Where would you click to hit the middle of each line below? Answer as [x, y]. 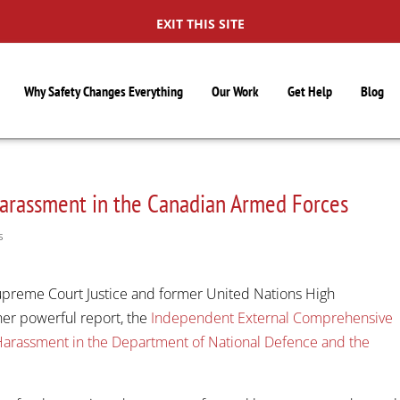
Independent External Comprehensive [272, 317]
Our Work [236, 91]
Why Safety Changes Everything [104, 91]
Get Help [310, 91]
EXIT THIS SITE [200, 24]
